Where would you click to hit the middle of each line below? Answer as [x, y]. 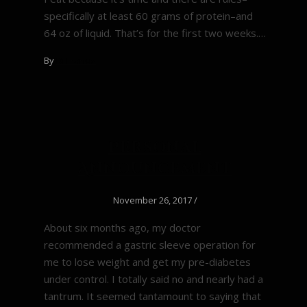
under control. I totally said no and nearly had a [153, 279]
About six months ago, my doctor [122, 228]
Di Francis [76, 60]
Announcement [155, 169]
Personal [155, 147]
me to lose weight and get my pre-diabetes [147, 262]
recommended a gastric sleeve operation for [150, 245]
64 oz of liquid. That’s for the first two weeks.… [155, 33]
